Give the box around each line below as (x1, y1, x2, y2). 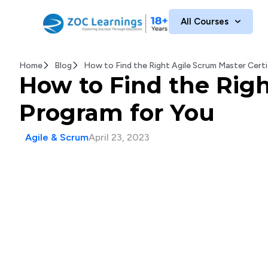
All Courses (181, 16, 229, 27)
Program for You (19, 99, 215, 127)
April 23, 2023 (89, 132, 150, 143)
